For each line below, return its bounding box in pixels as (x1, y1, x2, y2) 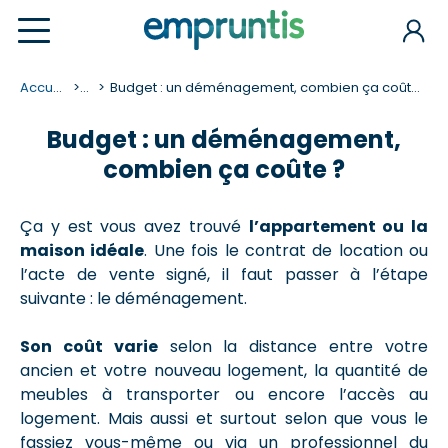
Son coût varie (20, 335, 158, 358)
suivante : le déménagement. (20, 287, 247, 310)
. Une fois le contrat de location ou (144, 239, 428, 262)
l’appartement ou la (248, 215, 428, 238)
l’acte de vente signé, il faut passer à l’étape (20, 263, 428, 286)
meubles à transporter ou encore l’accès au (20, 383, 428, 406)
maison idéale (20, 239, 145, 262)
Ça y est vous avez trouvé (20, 215, 249, 238)
